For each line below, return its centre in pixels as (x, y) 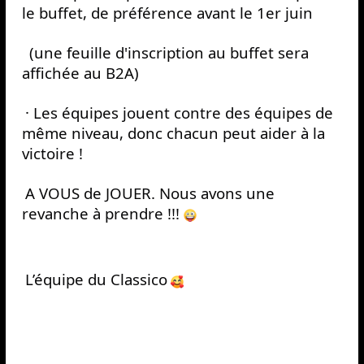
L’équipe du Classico (96, 279)
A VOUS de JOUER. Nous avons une (149, 193)
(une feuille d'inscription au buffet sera (167, 53)
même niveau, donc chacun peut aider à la (173, 133)
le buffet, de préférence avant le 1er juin (167, 13)
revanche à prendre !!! (102, 214)
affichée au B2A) (80, 73)
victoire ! (52, 154)
